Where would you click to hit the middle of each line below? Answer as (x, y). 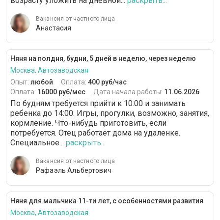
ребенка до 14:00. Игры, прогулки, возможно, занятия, (110, 113)
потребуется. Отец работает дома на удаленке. (95, 133)
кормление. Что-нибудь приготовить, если (88, 123)
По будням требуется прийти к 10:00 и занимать (98, 104)
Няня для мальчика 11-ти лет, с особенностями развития (107, 201)
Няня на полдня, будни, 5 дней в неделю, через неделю (103, 59)
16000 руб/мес (61, 92)
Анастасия (54, 28)
